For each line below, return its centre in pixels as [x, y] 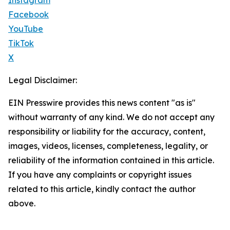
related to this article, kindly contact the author [102, 189]
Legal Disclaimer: [43, 80]
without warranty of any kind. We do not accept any [111, 117]
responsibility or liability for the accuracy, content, [107, 132]
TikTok [21, 43]
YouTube [26, 29]
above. [22, 204]
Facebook [28, 15]
